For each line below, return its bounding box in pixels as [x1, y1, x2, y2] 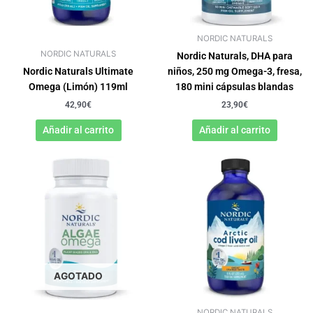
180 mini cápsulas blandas [175, 81, 294, 93]
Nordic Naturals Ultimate [23, 66, 134, 78]
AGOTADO [54, 270, 103, 282]
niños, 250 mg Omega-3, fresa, [167, 66, 302, 78]
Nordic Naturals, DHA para [176, 50, 293, 62]
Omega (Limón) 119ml [29, 81, 129, 93]
